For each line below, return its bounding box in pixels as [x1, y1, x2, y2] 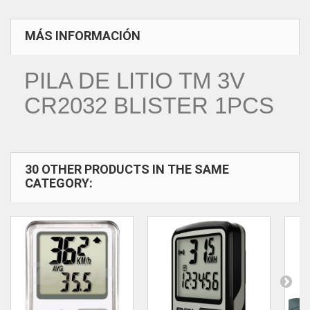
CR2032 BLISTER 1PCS [24, 93, 274, 118]
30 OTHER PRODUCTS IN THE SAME [25, 162, 229, 176]
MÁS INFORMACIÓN [25, 28, 140, 43]
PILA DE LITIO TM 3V [24, 68, 245, 93]
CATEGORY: [25, 176, 93, 190]
